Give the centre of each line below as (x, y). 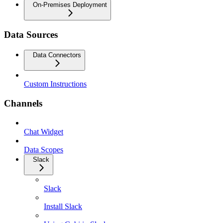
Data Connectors (57, 55)
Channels (23, 103)
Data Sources (31, 35)
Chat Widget (44, 131)
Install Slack (63, 206)
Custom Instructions (55, 84)
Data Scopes (44, 149)
